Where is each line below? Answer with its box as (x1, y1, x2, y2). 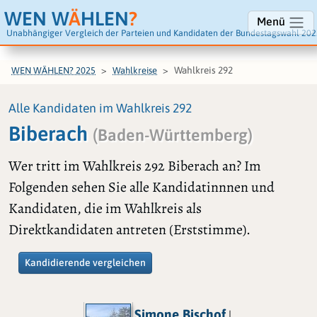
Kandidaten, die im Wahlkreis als (8, 199, 202, 219)
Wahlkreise (113, 64, 157, 76)
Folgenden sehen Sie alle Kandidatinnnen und (8, 178, 275, 197)
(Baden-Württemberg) (93, 125, 253, 145)
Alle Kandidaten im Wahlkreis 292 (8, 101, 192, 116)
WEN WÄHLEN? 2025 (11, 64, 96, 76)
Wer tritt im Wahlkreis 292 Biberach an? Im (8, 156, 261, 176)
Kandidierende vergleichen (25, 256, 146, 268)
